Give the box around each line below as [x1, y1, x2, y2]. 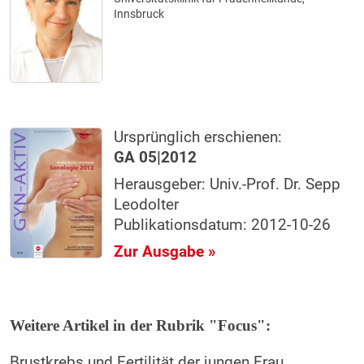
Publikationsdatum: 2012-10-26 [114, 215, 331, 234]
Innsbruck [114, 6, 165, 20]
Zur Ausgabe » [114, 242, 216, 261]
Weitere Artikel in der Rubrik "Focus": [9, 316, 271, 334]
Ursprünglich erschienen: [114, 128, 283, 146]
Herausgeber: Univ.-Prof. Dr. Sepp [114, 175, 341, 193]
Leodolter [114, 195, 180, 214]
